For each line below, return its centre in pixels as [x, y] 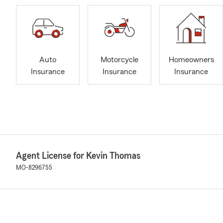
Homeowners [191, 60]
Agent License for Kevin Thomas [78, 156]
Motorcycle [119, 60]
